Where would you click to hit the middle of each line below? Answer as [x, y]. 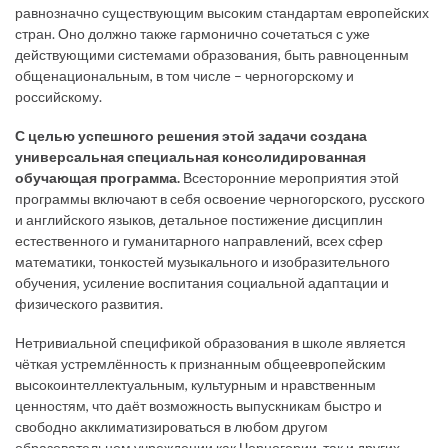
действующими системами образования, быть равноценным [212, 55]
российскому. [58, 97]
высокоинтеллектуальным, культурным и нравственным [195, 385]
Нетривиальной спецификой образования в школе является [210, 343]
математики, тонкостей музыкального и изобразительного [202, 262]
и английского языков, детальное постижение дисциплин [199, 220]
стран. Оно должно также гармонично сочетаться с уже [192, 34]
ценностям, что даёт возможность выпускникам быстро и [198, 406]
